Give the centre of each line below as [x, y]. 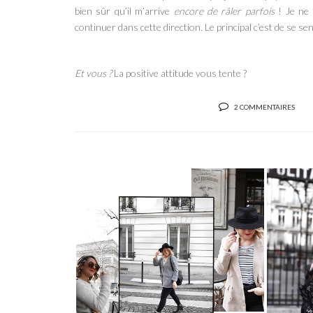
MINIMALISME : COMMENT [170, 257]
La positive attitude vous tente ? [179, 73]
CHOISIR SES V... [170, 266]
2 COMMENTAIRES [264, 107]
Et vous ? [93, 73]
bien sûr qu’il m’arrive [124, 10]
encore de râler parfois [226, 10]
